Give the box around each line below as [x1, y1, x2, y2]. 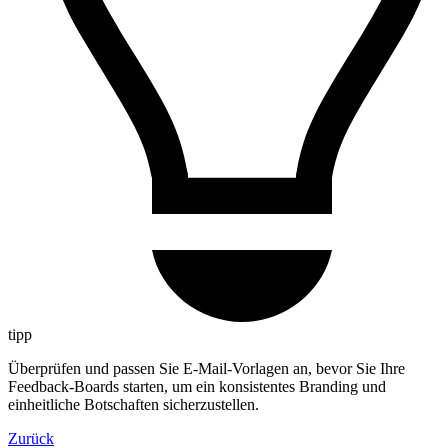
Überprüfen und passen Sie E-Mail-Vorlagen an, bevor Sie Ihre [8, 359, 405, 377]
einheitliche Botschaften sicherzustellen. [8, 395, 259, 413]
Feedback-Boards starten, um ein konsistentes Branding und [8, 377, 386, 395]
